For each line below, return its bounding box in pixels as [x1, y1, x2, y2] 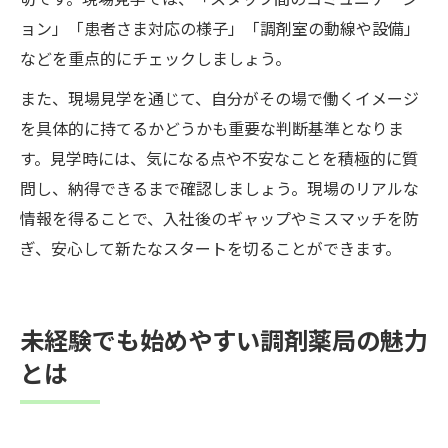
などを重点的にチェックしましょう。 [20, 45, 291, 70]
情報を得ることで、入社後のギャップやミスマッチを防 [20, 205, 419, 230]
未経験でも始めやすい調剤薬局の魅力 [20, 321, 428, 357]
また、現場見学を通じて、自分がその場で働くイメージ [20, 85, 419, 110]
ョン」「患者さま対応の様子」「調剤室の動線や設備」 [20, 15, 420, 40]
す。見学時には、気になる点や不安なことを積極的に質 [20, 145, 418, 170]
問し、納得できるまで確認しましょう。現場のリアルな [20, 175, 419, 200]
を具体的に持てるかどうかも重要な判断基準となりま [20, 115, 404, 140]
